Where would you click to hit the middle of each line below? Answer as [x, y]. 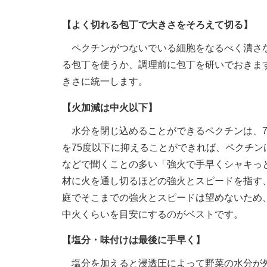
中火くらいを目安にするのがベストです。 [153, 214]
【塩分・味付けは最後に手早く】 [133, 240]
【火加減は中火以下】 [110, 107]
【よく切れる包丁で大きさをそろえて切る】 [157, 25]
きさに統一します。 [105, 82]
